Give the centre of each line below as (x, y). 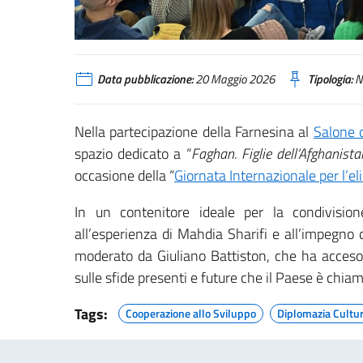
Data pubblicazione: (145, 79)
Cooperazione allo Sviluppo (191, 314)
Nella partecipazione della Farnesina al (194, 132)
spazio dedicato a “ (133, 154)
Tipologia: (330, 79)
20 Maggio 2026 (234, 79)
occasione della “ (124, 176)
